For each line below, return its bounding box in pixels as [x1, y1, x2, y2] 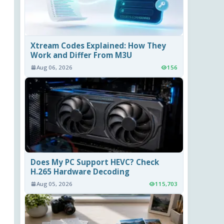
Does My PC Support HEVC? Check [30, 157, 159, 167]
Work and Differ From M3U [30, 49, 132, 60]
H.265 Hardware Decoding [30, 166, 130, 177]
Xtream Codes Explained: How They [30, 40, 166, 50]
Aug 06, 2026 [36, 63, 73, 71]
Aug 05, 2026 [36, 180, 73, 188]
